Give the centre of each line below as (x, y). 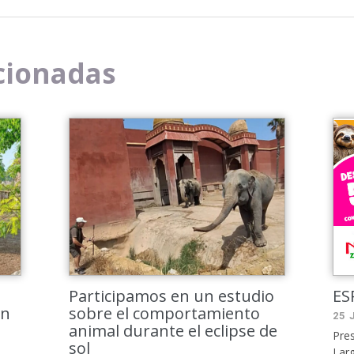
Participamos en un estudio (172, 296)
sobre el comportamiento (165, 313)
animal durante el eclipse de (173, 331)
